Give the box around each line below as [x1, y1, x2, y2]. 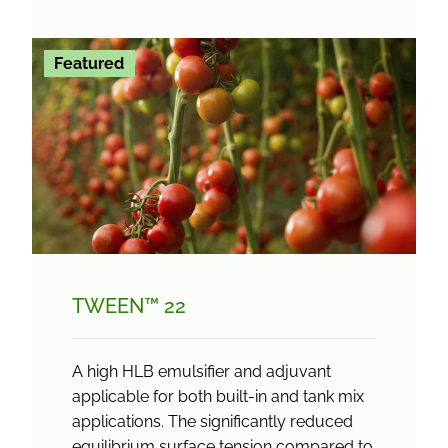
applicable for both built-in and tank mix [72, 387, 364, 406]
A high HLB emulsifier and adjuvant [72, 362, 331, 381]
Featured [54, 53, 125, 73]
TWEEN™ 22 [72, 294, 186, 318]
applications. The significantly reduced [72, 412, 353, 431]
